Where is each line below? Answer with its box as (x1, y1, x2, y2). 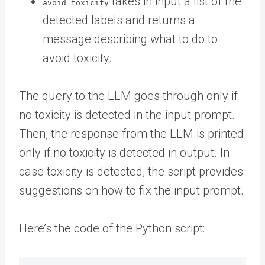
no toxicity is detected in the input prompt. (19, 107, 235, 122)
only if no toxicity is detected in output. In (19, 145, 230, 160)
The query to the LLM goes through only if (19, 88, 238, 103)
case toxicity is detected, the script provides (19, 164, 243, 179)
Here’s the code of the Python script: (19, 221, 205, 235)
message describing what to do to (43, 31, 218, 46)
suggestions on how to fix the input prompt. (19, 183, 244, 198)
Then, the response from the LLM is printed (19, 126, 244, 141)
